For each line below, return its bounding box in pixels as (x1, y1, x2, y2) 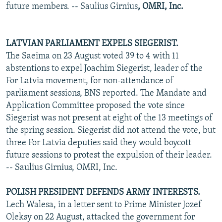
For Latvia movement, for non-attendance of (6, 76, 173, 86)
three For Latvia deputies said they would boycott (6, 138, 191, 148)
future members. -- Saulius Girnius (6, 1, 138, 11)
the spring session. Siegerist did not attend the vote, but (6, 125, 216, 135)
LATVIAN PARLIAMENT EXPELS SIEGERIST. (6, 39, 178, 49)
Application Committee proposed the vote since (6, 101, 185, 111)
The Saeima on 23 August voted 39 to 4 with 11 (6, 51, 179, 61)
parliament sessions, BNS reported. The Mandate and (6, 88, 207, 98)
